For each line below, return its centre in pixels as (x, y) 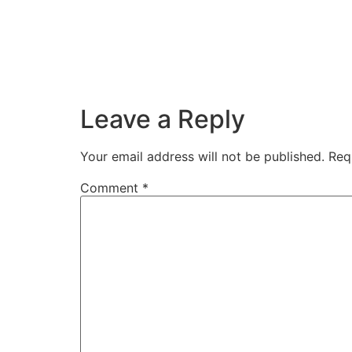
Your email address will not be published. (202, 156)
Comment (111, 187)
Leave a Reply (163, 119)
